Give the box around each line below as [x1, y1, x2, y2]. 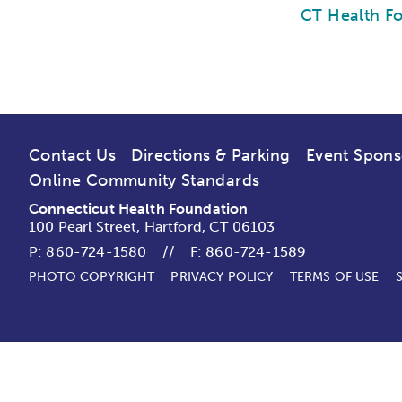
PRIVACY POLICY [170, 269, 274, 284]
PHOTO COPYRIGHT [29, 269, 155, 284]
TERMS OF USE [289, 269, 380, 284]
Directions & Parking [131, 145, 291, 165]
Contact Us [29, 145, 116, 165]
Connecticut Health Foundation [29, 200, 249, 217]
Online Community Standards [29, 170, 260, 190]
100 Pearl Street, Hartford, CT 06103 [29, 218, 275, 235]
